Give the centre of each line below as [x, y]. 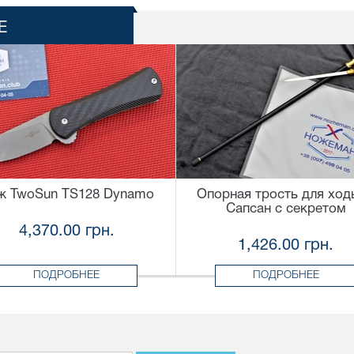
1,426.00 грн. [286, 246]
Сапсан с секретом [286, 209]
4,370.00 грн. [66, 232]
